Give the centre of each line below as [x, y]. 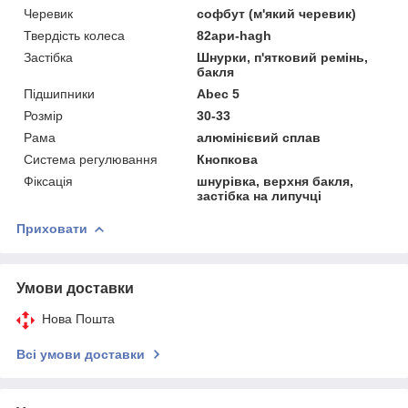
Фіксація [48, 181]
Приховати [52, 228]
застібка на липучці [260, 195]
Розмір [43, 115]
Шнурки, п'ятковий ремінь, [283, 57]
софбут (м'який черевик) [277, 13]
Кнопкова [228, 159]
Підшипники [59, 93]
